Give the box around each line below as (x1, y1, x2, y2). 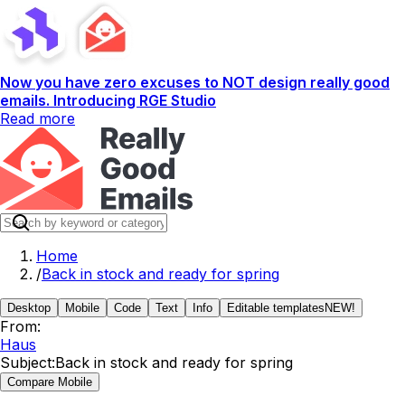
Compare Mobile (7, 375, 92, 389)
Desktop (7, 301, 51, 315)
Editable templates (227, 301, 325, 315)
